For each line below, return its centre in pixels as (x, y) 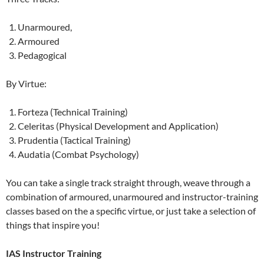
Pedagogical (42, 55)
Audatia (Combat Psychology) (78, 154)
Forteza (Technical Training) (73, 112)
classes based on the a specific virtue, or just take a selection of (131, 211)
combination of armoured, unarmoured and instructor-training (132, 197)
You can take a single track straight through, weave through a (128, 183)
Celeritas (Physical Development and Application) (118, 126)
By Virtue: (26, 84)
